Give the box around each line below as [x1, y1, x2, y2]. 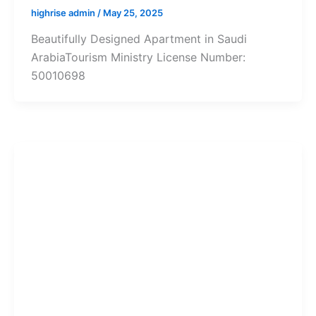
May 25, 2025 [102, 6, 163, 18]
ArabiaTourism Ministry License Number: [30, 50, 245, 65]
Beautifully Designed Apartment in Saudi [30, 32, 247, 47]
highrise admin [30, 6, 97, 18]
